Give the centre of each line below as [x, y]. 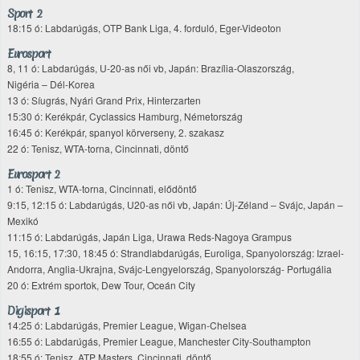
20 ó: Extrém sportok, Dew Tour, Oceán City [101, 285]
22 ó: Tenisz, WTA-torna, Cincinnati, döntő [98, 148]
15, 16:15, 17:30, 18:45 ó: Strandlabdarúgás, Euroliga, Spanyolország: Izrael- [176, 253]
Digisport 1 [33, 311]
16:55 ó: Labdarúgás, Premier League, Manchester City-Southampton [159, 341]
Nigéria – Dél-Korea [51, 84]
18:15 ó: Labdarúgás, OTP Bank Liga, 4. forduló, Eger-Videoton [144, 28]
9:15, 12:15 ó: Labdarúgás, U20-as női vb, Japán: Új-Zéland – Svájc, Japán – [175, 205]
